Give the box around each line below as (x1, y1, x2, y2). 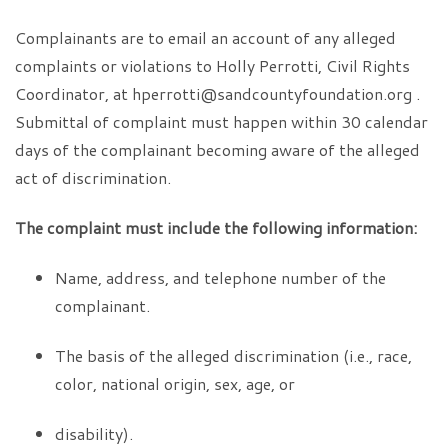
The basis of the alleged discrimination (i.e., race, (55, 344, 412, 367)
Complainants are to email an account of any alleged (15, 26, 396, 49)
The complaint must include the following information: (15, 216, 417, 239)
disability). (55, 422, 133, 445)
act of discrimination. (15, 166, 171, 189)
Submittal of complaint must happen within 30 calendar (15, 110, 428, 133)
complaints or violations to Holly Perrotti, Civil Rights (15, 54, 410, 77)
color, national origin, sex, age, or (55, 372, 295, 395)
